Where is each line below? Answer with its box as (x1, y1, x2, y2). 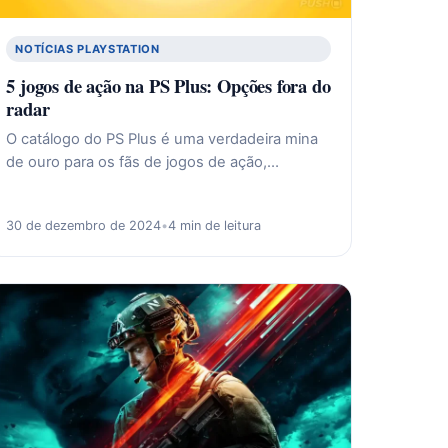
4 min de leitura (168, 217, 262, 233)
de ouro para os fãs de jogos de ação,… (6, 152, 280, 171)
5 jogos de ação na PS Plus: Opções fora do (6, 71, 331, 99)
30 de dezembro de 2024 (6, 217, 162, 233)
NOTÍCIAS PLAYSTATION (15, 41, 160, 56)
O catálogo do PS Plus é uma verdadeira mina (6, 129, 319, 148)
